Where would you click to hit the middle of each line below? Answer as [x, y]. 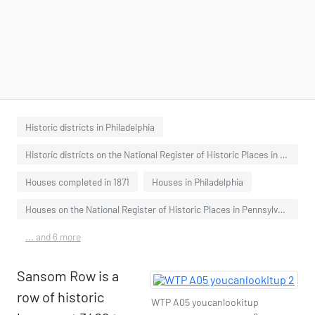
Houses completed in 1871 [77, 182]
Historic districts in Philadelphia [90, 127]
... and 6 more [53, 237]
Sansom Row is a [68, 276]
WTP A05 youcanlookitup [205, 302]
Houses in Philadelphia [198, 182]
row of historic [60, 297]
